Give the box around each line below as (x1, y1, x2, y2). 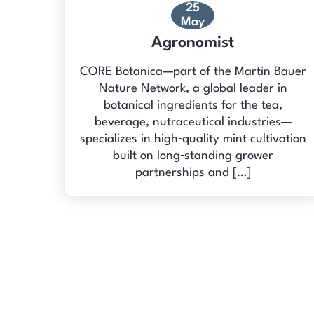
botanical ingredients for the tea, (103, 99, 282, 111)
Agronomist (151, 34, 235, 50)
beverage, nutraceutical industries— (94, 116, 292, 128)
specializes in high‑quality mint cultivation (79, 132, 306, 145)
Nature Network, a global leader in (98, 82, 287, 95)
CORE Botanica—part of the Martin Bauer (79, 65, 306, 78)
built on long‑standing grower (112, 149, 273, 162)
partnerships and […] (135, 166, 251, 179)
